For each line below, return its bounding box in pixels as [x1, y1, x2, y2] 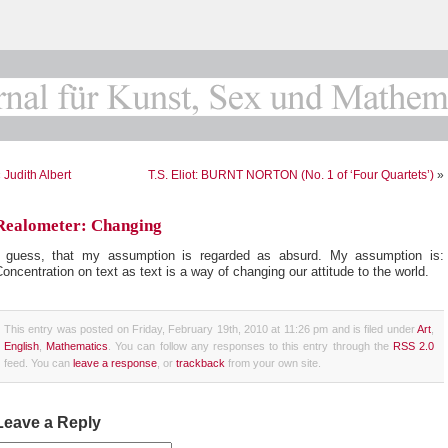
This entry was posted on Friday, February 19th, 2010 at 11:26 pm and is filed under [4, 322, 417, 335]
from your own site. [225, 356, 321, 369]
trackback [176, 356, 225, 369]
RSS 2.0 [392, 339, 435, 352]
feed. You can [4, 356, 73, 369]
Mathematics [46, 339, 109, 352]
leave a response [73, 356, 157, 369]
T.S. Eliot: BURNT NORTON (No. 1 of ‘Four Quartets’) [148, 168, 434, 182]
